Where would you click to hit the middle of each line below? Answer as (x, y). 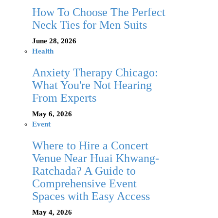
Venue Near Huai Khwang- (96, 158)
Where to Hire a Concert (90, 146)
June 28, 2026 (54, 41)
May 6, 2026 (52, 114)
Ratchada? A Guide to (84, 171)
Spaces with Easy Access (91, 196)
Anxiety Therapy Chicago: (95, 73)
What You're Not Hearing (92, 85)
